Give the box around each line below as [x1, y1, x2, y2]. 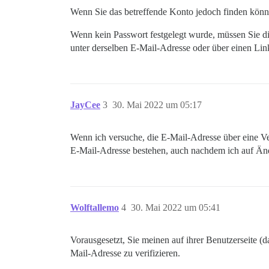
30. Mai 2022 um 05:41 [131, 202, 220, 213]
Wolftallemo [70, 202, 119, 213]
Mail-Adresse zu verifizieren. [70, 248, 180, 258]
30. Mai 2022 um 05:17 [112, 100, 202, 110]
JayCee [70, 100, 100, 110]
